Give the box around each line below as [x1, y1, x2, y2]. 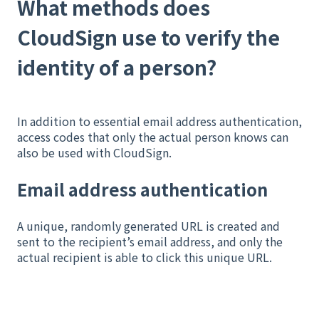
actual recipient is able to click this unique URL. [17, 249, 272, 266]
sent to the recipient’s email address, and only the [17, 233, 283, 251]
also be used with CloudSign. [17, 144, 172, 162]
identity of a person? [17, 52, 216, 81]
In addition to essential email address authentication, [17, 113, 302, 130]
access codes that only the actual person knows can [17, 128, 288, 146]
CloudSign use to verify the [17, 22, 280, 51]
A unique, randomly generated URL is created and [17, 217, 280, 235]
